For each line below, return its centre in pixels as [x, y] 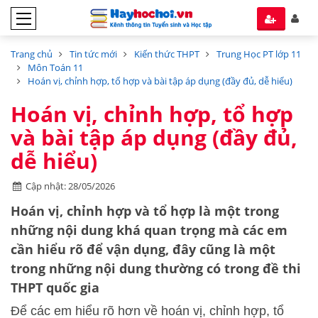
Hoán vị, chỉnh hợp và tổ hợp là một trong [145, 211]
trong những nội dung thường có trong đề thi [156, 268]
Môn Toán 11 [55, 67]
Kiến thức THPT [167, 54]
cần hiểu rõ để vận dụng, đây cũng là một [143, 249]
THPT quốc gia [55, 287]
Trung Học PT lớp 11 [259, 54]
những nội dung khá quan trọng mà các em [149, 230]
